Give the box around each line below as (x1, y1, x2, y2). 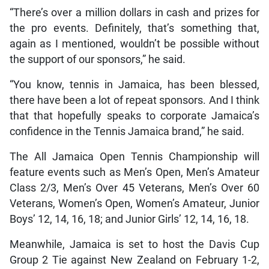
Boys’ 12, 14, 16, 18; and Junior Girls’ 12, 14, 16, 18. (9, 213, 249, 226)
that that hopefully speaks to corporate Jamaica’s (9, 110, 260, 122)
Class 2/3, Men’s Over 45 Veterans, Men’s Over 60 (9, 182, 260, 195)
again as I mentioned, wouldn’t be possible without (9, 38, 260, 50)
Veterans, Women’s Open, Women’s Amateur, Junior (9, 198, 260, 210)
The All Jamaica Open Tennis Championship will (9, 151, 260, 163)
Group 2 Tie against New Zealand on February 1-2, (9, 254, 260, 267)
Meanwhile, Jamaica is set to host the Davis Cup (9, 238, 260, 251)
